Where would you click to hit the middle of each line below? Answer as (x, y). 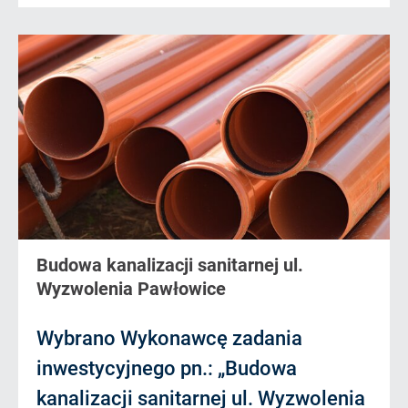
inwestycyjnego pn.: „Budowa (167, 368)
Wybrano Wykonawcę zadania (169, 338)
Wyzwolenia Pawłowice (131, 289)
